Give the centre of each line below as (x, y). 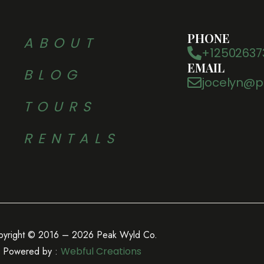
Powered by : (32, 251)
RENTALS (72, 138)
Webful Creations (101, 251)
